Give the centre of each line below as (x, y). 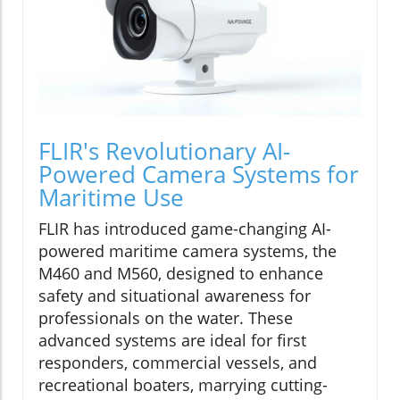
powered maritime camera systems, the (187, 250)
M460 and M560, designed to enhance (181, 273)
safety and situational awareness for (175, 295)
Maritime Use (111, 197)
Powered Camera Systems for (199, 174)
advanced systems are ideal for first (172, 340)
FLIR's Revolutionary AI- (164, 150)
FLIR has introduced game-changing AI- (185, 228)
